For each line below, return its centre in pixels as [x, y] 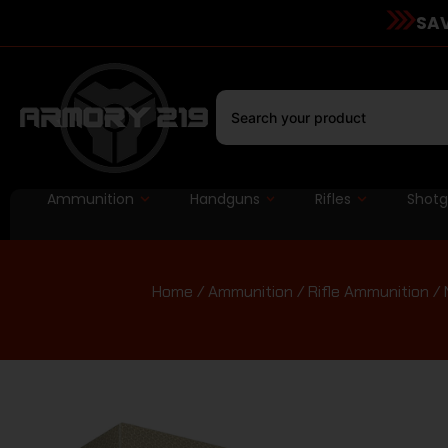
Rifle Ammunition [368, 291]
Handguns [224, 198]
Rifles [333, 198]
